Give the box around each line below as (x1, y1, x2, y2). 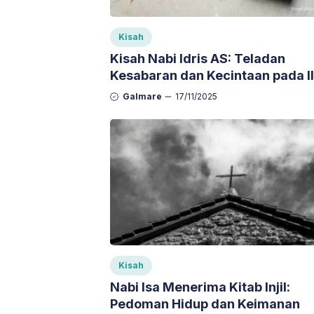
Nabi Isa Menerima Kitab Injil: (110, 280, 290, 295)
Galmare (123, 91, 162, 102)
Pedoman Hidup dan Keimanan (110, 296, 300, 312)
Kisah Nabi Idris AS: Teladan (110, 51, 285, 67)
